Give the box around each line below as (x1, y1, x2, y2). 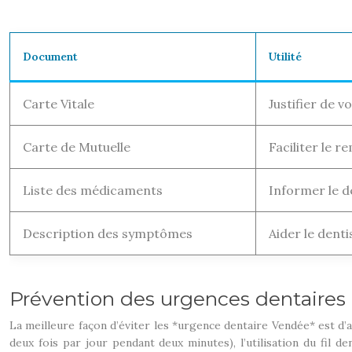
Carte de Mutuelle (23, 139, 130, 155)
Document (23, 49, 78, 64)
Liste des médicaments (23, 182, 163, 198)
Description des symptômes (23, 225, 192, 241)
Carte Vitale (23, 96, 94, 112)
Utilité (269, 49, 302, 64)
